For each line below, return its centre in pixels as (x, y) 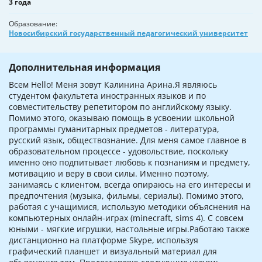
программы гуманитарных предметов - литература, (114, 129)
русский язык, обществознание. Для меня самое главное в (127, 140)
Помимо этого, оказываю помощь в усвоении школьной (122, 118)
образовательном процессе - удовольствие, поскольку (118, 151)
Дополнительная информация (85, 68)
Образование (32, 24)
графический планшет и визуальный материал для (113, 251)
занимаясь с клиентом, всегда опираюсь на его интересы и (130, 185)
